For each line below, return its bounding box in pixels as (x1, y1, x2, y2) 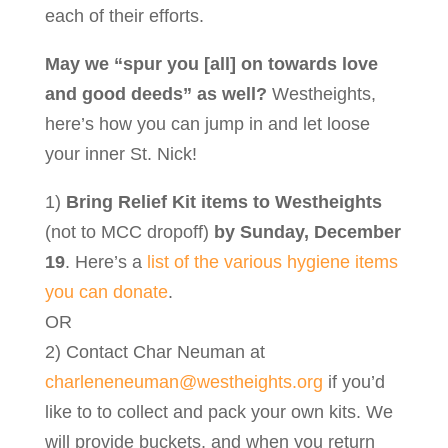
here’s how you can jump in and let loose (44, 114, 370, 135)
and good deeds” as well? (44, 84, 267, 105)
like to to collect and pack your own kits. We (44, 402, 393, 423)
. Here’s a (64, 252, 147, 273)
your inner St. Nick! (44, 144, 197, 165)
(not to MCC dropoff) (44, 222, 214, 243)
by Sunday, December (213, 222, 401, 243)
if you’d (322, 372, 385, 393)
